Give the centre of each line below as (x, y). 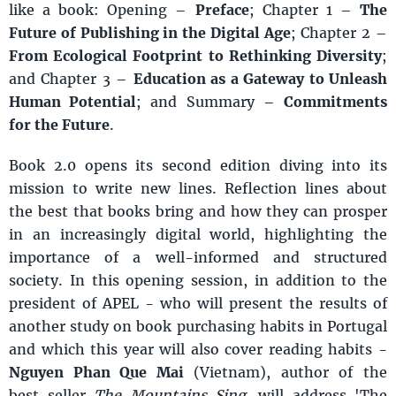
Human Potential (73, 102)
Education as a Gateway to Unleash (260, 79)
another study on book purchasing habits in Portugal (198, 326)
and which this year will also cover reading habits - (198, 349)
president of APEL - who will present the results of (198, 303)
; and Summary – (210, 102)
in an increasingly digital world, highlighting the (198, 234)
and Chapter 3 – (71, 79)
